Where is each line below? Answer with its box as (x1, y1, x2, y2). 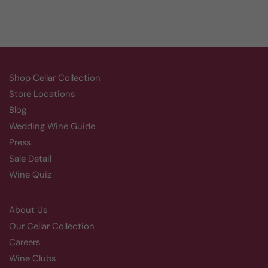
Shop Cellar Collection (9, 72, 100, 84)
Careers (9, 236, 40, 248)
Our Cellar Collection (9, 220, 95, 232)
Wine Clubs (9, 252, 56, 264)
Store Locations (9, 88, 75, 100)
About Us (9, 204, 47, 216)
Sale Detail (9, 153, 51, 165)
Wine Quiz (9, 169, 51, 181)
